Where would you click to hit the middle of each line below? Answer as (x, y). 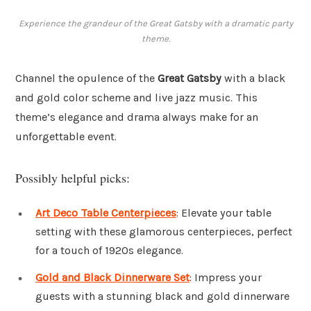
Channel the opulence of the (86, 78)
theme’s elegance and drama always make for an (137, 117)
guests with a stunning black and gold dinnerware (162, 296)
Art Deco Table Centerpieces (106, 212)
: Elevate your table (224, 212)
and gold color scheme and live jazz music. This (136, 98)
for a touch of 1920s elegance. (109, 250)
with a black (253, 78)
